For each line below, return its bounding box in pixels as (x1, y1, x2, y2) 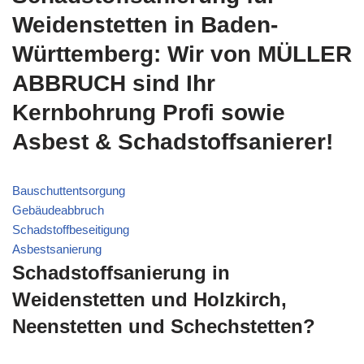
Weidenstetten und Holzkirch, (12, 288, 287, 311)
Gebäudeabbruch (12, 203, 104, 218)
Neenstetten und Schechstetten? (12, 315, 315, 338)
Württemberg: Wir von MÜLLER (12, 41, 352, 67)
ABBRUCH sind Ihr (12, 71, 215, 97)
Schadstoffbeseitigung (12, 223, 129, 237)
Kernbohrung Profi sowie (12, 100, 285, 126)
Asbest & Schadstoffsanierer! (12, 129, 333, 155)
